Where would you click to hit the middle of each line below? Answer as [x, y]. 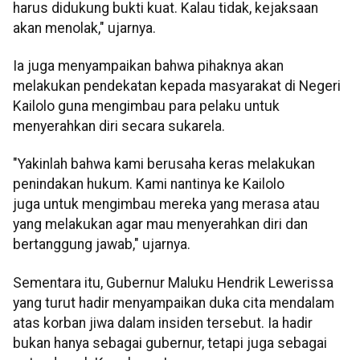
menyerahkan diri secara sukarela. [119, 127]
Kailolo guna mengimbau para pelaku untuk [146, 106]
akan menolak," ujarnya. [84, 28]
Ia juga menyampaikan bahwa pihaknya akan [148, 66]
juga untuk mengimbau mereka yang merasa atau [166, 205]
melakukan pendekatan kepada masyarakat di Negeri [177, 86]
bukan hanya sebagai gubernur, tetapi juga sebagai [170, 343]
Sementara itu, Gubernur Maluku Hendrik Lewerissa [173, 282]
